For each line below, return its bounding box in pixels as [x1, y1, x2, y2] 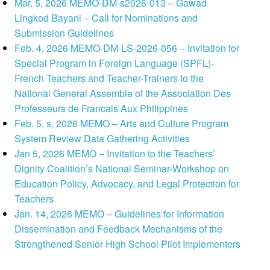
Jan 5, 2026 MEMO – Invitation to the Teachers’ [14, 146, 216, 161]
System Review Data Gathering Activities [14, 131, 190, 146]
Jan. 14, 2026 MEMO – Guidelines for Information [14, 207, 225, 221]
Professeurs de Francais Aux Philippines [14, 101, 189, 116]
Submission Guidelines [14, 26, 115, 40]
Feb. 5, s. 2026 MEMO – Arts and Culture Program [14, 116, 229, 131]
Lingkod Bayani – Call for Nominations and [14, 11, 198, 25]
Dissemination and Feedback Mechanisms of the [14, 222, 223, 236]
